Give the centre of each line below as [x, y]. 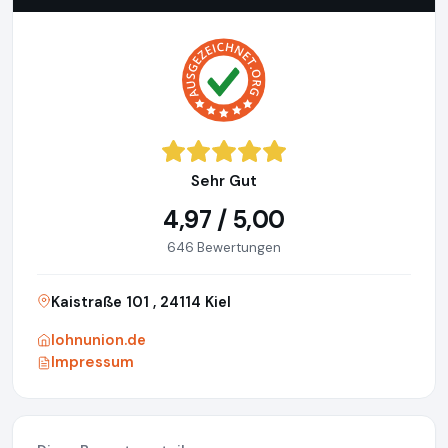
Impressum [92, 362]
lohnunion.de [98, 340]
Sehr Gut [224, 181]
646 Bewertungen [224, 248]
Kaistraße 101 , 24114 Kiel [141, 302]
